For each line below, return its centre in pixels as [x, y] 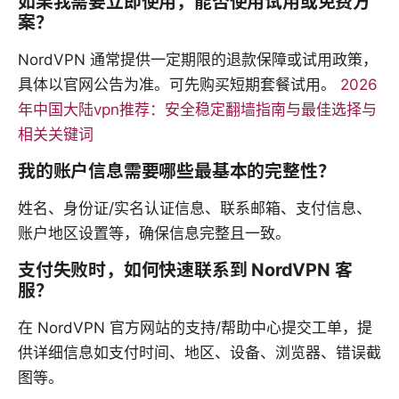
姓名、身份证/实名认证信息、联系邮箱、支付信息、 [195, 209]
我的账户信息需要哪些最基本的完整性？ [177, 171]
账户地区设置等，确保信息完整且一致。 [154, 234]
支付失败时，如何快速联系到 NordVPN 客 [185, 270]
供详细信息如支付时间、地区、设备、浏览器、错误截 [199, 353]
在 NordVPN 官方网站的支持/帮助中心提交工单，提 [195, 328]
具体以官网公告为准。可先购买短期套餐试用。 [179, 85]
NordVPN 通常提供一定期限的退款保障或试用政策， [198, 60]
